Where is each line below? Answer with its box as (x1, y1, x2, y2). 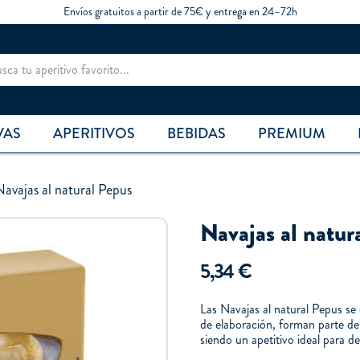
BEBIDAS (167, 123, 226, 145)
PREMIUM (258, 123, 325, 145)
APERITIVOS (53, 123, 135, 145)
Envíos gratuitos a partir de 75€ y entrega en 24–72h (63, 4, 297, 19)
